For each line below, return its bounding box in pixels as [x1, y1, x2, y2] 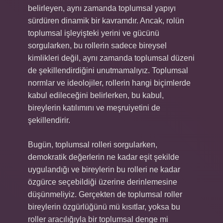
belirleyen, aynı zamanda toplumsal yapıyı [28, 4, 176, 12]
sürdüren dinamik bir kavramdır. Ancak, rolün [28, 16, 184, 25]
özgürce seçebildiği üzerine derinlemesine [28, 178, 177, 186]
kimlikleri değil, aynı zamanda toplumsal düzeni [28, 54, 195, 62]
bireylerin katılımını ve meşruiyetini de [28, 104, 160, 112]
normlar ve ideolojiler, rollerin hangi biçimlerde [28, 79, 191, 87]
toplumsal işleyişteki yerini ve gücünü [28, 29, 159, 37]
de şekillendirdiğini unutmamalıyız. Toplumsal [28, 66, 188, 75]
